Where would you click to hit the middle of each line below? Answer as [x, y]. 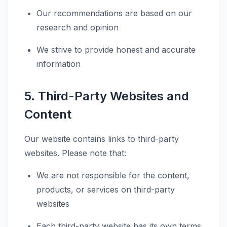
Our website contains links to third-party [102, 139]
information [59, 64]
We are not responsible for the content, [113, 175]
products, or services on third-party [106, 190]
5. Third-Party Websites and [107, 96]
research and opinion [78, 27]
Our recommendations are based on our [114, 13]
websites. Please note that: [75, 153]
